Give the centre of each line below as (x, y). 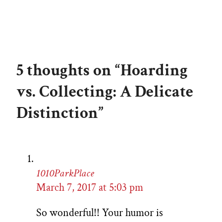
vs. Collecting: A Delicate (105, 92)
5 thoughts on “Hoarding (102, 70)
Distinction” (60, 113)
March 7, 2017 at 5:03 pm (90, 187)
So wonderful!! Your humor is (100, 213)
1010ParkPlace (65, 173)
